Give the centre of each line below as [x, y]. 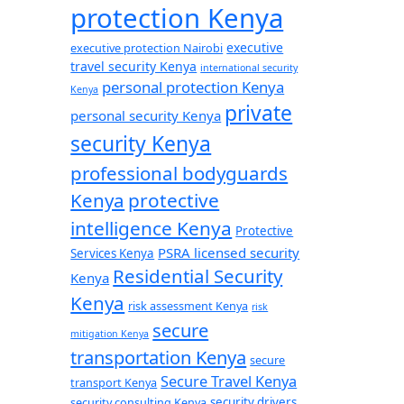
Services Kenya [113, 253]
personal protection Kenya [193, 87]
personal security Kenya [146, 115]
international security [249, 68]
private [259, 113]
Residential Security [198, 276]
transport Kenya [114, 382]
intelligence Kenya [151, 228]
